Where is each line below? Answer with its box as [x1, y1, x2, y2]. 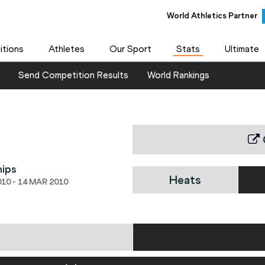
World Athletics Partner [166, 10, 257, 21]
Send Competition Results [18, 69, 128, 81]
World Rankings [147, 69, 209, 81]
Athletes [48, 43, 85, 54]
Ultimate [224, 43, 259, 54]
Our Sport [109, 43, 151, 54]
